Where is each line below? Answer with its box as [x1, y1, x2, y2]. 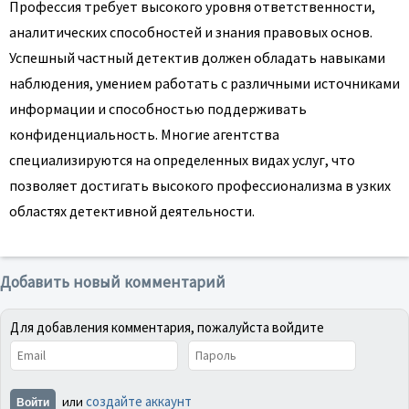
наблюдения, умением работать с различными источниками [9, 73, 400, 92]
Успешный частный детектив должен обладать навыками [9, 47, 385, 67]
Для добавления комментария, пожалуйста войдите [10, 318, 324, 336]
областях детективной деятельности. [9, 201, 255, 220]
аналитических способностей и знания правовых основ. [9, 22, 372, 41]
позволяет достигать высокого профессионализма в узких [9, 175, 391, 194]
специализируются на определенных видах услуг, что [9, 150, 355, 169]
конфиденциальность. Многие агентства [9, 124, 279, 143]
